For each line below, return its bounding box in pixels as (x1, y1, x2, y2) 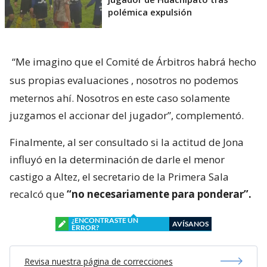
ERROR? (72, 222, 99, 232)
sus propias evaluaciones (10, 73, 129, 87)
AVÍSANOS (172, 219, 209, 228)
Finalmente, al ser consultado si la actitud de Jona (10, 135, 244, 149)
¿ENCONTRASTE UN (72, 215, 138, 225)
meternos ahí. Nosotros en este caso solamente (10, 91, 230, 105)
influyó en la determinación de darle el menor (10, 152, 225, 166)
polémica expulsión (108, 5, 192, 18)
